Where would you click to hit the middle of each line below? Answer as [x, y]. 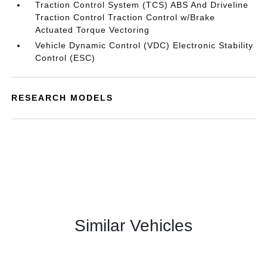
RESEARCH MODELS [63, 98]
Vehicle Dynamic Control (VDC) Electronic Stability [145, 45]
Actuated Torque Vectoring [93, 30]
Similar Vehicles [133, 226]
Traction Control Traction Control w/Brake [125, 17]
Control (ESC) [66, 58]
